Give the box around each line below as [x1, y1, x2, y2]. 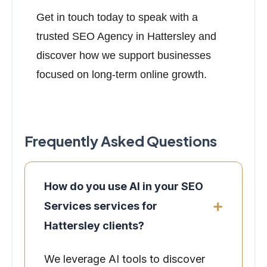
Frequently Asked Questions [24, 132, 217, 150]
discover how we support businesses [36, 49, 211, 61]
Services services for [44, 200, 157, 212]
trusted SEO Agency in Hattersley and [36, 30, 216, 42]
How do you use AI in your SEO [44, 180, 203, 193]
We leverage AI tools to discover [44, 253, 205, 265]
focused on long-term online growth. [36, 69, 207, 80]
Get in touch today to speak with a [36, 11, 198, 23]
